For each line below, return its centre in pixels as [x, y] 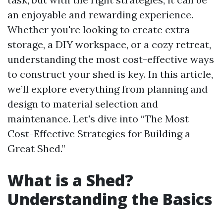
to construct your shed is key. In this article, [110, 74]
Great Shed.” [36, 148]
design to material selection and [83, 104]
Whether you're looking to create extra [99, 29]
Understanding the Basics [110, 199]
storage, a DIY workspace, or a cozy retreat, [109, 44]
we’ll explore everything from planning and [108, 89]
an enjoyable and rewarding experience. [100, 15]
